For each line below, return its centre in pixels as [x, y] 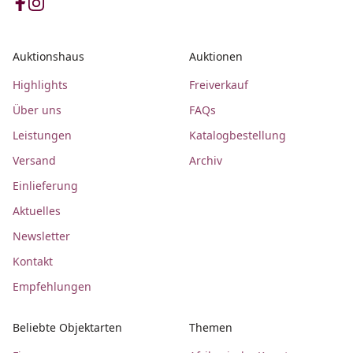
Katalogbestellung [237, 135]
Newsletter [41, 236]
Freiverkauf [218, 84]
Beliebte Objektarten [67, 327]
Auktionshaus [48, 56]
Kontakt [33, 261]
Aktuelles [37, 210]
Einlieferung [45, 185]
